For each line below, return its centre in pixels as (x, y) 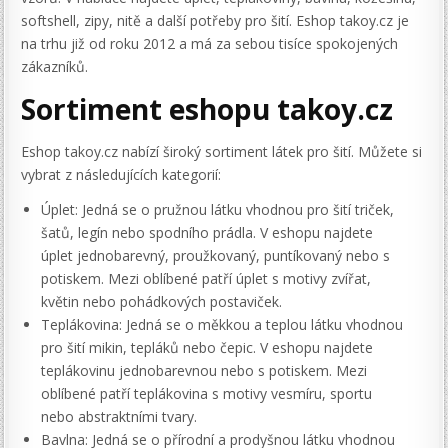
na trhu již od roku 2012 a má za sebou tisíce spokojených (210, 44)
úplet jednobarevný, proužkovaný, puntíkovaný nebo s (216, 255)
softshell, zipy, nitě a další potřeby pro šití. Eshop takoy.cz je (215, 21)
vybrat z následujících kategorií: (121, 174)
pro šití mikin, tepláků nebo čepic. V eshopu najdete (207, 347)
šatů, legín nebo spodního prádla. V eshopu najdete (207, 232)
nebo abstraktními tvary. (119, 416)
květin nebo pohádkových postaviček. (162, 301)
